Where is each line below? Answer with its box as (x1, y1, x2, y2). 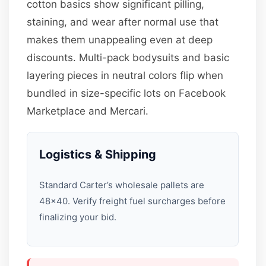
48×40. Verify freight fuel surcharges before (39, 195, 226, 207)
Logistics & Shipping (39, 147, 157, 161)
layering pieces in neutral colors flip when (27, 69, 224, 81)
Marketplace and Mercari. (27, 104, 149, 117)
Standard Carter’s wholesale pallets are (39, 179, 205, 191)
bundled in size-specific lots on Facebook (27, 87, 226, 99)
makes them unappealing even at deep (27, 33, 213, 46)
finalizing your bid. (39, 211, 117, 223)
